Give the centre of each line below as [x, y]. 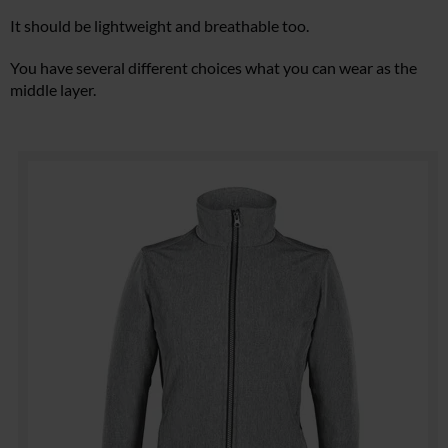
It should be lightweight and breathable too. [159, 26]
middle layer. [53, 90]
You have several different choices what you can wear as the [213, 68]
